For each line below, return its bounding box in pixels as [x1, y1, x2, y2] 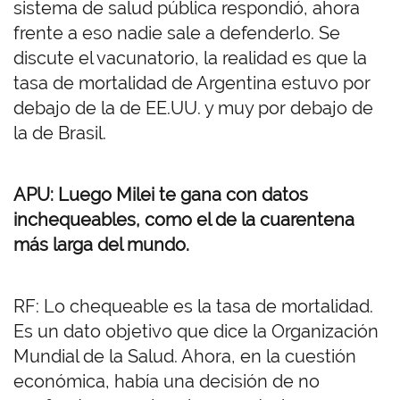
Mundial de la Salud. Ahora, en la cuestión [13, 346, 356, 368]
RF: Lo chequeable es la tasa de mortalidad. [13, 296, 373, 318]
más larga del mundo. [13, 234, 189, 256]
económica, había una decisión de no [13, 371, 320, 393]
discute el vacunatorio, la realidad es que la [13, 47, 367, 70]
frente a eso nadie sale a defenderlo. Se [13, 22, 340, 45]
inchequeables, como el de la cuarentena [13, 209, 354, 231]
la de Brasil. [13, 122, 111, 145]
